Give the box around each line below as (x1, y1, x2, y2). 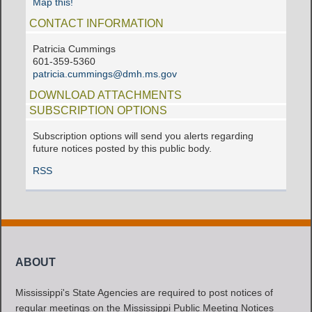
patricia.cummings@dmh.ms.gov (33, 68, 178, 79)
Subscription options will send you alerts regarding (33, 130, 254, 141)
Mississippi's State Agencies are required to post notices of (15, 287, 274, 298)
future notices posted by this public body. (33, 143, 212, 154)
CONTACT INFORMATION (29, 17, 164, 30)
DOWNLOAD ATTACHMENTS (29, 89, 182, 102)
